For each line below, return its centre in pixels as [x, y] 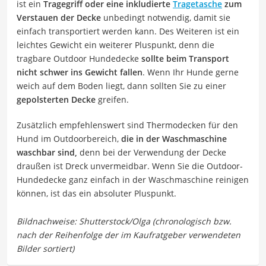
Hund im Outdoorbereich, [69, 138]
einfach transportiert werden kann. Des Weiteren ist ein [128, 31]
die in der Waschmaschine [174, 138]
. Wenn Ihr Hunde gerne [191, 72]
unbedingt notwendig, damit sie [166, 17]
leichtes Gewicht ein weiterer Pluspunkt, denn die [115, 45]
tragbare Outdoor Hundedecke [79, 58]
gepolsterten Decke [56, 99]
